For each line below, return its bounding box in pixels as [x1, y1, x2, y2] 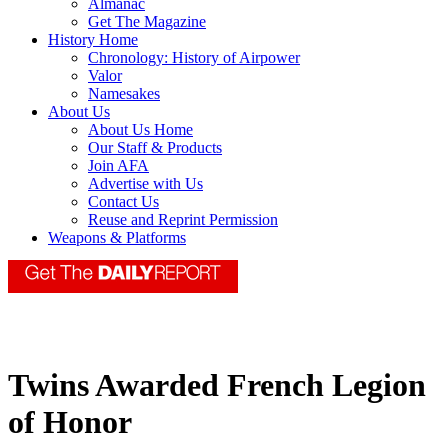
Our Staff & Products [88, 139, 222, 157]
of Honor [8, 404, 132, 441]
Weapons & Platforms [48, 229, 186, 247]
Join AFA [88, 157, 149, 175]
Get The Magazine [88, 13, 206, 31]
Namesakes [88, 85, 160, 103]
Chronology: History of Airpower [88, 49, 300, 67]
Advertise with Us [88, 175, 203, 193]
